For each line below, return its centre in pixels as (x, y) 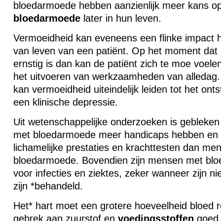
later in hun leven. (121, 18)
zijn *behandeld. (48, 186)
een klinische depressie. (65, 102)
